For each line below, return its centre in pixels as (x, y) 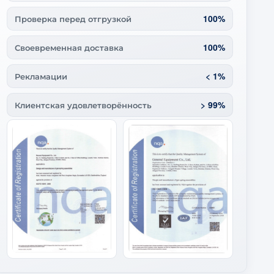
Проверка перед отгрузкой (73, 19)
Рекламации (41, 76)
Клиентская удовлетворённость (83, 105)
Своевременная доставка (69, 48)
